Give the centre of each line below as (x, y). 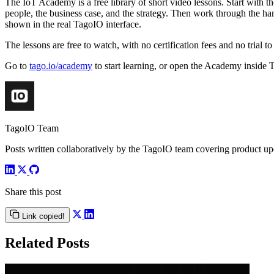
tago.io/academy (61, 65)
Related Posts (47, 243)
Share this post (33, 191)
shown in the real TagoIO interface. (73, 24)
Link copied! (43, 216)
